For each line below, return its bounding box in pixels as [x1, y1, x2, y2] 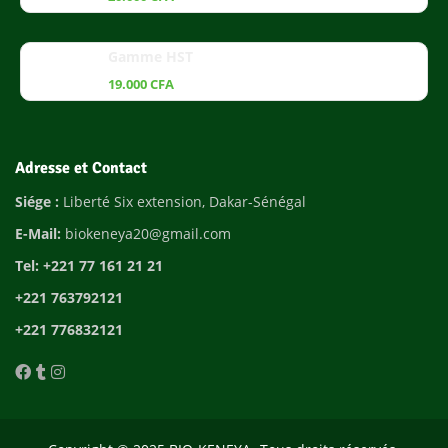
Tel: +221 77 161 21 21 [15, 255, 163, 275]
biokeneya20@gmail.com [61, 223, 231, 243]
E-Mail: [15, 223, 61, 243]
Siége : [15, 191, 59, 211]
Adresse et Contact [15, 157, 147, 178]
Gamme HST [108, 46, 193, 66]
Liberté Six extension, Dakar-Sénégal [59, 191, 310, 211]
